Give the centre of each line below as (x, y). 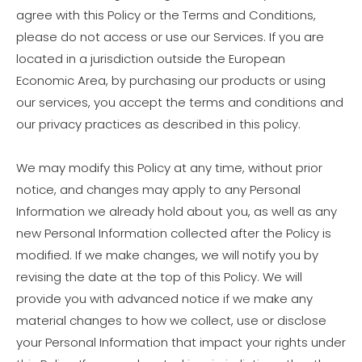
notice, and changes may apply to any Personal (158, 189)
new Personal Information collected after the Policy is (174, 233)
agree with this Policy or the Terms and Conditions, (166, 15)
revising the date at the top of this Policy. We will (159, 277)
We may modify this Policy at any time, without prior (169, 168)
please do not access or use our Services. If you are (170, 37)
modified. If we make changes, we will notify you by (167, 255)
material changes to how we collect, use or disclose (171, 320)
